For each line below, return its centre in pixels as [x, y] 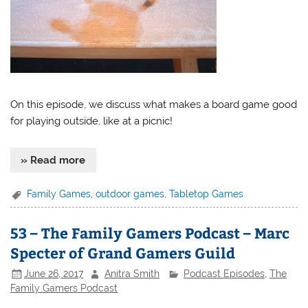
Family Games [59, 194]
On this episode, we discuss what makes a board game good [154, 104]
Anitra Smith [132, 273]
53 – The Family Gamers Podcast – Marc [150, 232]
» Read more [53, 160]
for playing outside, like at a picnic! [92, 121]
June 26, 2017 [54, 273]
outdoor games [130, 194]
